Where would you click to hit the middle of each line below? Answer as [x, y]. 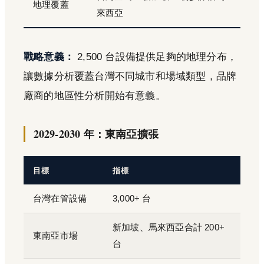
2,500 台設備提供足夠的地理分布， [156, 57]
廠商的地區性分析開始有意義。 [95, 95]
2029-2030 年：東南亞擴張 [96, 133]
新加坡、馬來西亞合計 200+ [169, 227]
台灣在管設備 [60, 198]
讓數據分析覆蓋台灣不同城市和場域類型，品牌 [130, 76]
